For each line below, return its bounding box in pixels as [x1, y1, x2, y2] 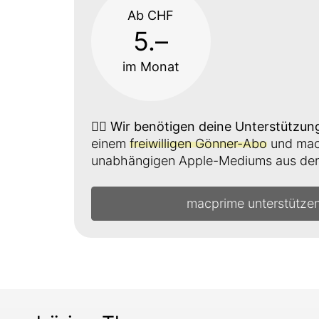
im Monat [122, 59, 179, 75]
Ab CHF [127, 8, 174, 23]
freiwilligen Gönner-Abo [129, 136, 267, 152]
